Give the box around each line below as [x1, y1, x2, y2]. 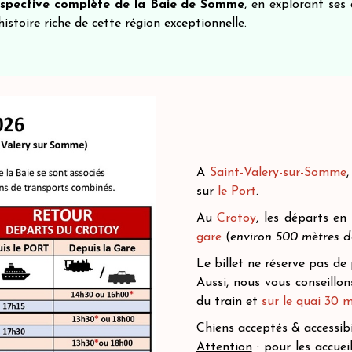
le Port [217, 185, 256, 198]
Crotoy [217, 212, 257, 225]
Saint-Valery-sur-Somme [209, 167, 346, 179]
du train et [196, 295, 258, 308]
